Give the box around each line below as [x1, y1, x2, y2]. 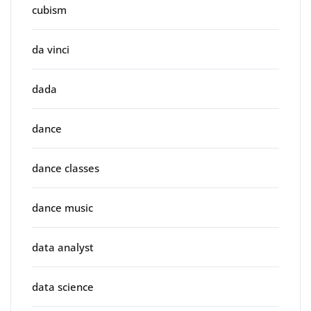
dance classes [32, 160, 99, 175]
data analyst [32, 239, 94, 254]
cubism [32, 2, 67, 17]
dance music [32, 200, 93, 215]
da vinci [32, 42, 69, 56]
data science [32, 279, 94, 294]
